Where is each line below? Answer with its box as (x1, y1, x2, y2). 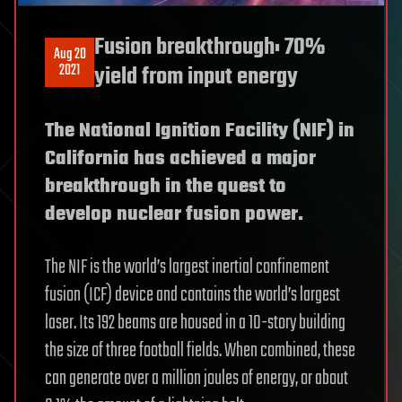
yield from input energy (94, 58, 298, 95)
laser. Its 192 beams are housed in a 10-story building (45, 307, 345, 338)
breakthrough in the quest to (45, 170, 286, 202)
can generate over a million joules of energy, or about (45, 363, 348, 394)
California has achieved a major (45, 143, 316, 174)
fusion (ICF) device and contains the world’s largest (45, 279, 340, 310)
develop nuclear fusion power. (45, 198, 303, 230)
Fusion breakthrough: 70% (94, 29, 325, 66)
